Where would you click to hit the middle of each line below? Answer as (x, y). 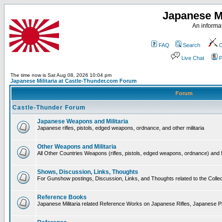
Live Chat (193, 58)
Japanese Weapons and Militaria (83, 121)
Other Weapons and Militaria (77, 147)
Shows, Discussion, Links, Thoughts (88, 172)
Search (192, 45)
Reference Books (62, 197)
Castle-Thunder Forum (49, 108)
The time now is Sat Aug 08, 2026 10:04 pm (61, 75)
